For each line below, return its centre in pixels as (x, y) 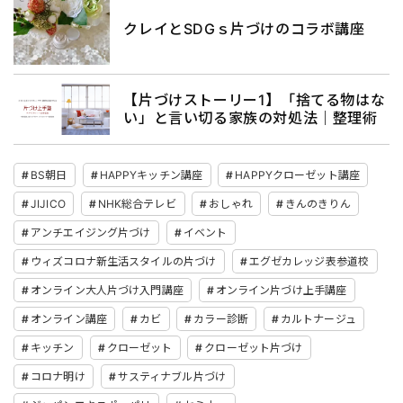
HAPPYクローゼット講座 (297, 175)
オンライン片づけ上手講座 (281, 290)
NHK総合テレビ (137, 203)
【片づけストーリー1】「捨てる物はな (255, 100)
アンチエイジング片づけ (91, 232)
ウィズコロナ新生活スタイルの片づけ (124, 261)
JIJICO (48, 203)
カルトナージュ (318, 318)
